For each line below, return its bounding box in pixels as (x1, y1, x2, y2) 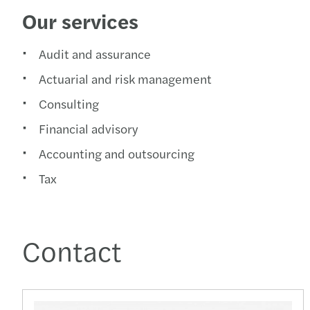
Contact (22, 230, 122, 271)
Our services (22, 6, 138, 35)
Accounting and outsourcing (39, 145, 194, 162)
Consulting (39, 95, 99, 112)
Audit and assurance (39, 45, 151, 62)
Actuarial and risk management (39, 70, 212, 87)
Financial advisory (39, 120, 138, 137)
